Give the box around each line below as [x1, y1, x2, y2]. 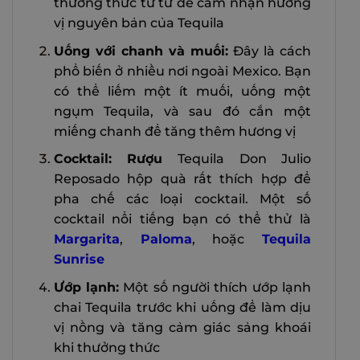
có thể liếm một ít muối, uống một [53, 83, 311, 99]
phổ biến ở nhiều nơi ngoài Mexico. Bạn [53, 63, 311, 79]
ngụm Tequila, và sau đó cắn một [53, 103, 311, 119]
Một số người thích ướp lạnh [119, 279, 312, 295]
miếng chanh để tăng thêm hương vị [53, 123, 296, 139]
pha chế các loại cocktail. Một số [53, 191, 311, 207]
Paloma [140, 231, 192, 247]
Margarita [53, 231, 120, 247]
